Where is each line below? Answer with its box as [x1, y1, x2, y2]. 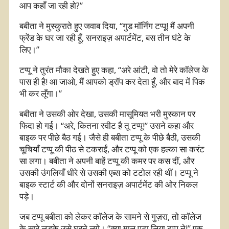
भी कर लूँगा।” [19, 87, 62, 99]
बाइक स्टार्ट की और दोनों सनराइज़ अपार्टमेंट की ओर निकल [19, 178, 198, 190]
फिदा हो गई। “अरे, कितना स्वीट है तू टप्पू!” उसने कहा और [19, 119, 194, 131]
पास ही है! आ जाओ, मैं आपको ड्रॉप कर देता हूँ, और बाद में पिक [19, 75, 205, 87]
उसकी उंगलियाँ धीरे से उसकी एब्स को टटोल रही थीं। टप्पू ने [19, 166, 198, 178]
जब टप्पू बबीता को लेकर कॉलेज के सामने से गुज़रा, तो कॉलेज [19, 210, 201, 222]
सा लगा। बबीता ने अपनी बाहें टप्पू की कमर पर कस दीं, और [19, 154, 194, 167]
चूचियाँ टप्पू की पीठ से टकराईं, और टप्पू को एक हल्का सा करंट [19, 143, 204, 155]
